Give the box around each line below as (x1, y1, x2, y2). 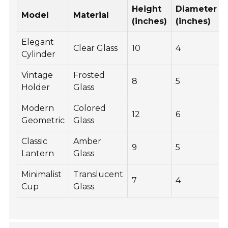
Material (73, 10, 109, 20)
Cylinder (21, 49, 56, 60)
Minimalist (21, 169, 62, 180)
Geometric (21, 116, 65, 126)
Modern (21, 103, 54, 113)
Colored (73, 103, 106, 113)
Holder (21, 82, 50, 93)
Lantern (21, 149, 54, 159)
